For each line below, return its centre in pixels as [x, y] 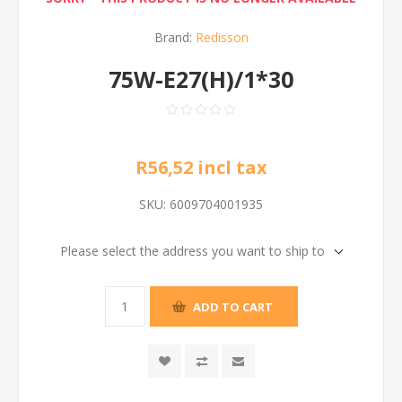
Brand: [173, 37]
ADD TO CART [232, 306]
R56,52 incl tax [201, 167]
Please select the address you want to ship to [192, 251]
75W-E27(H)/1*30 [201, 79]
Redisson [222, 37]
